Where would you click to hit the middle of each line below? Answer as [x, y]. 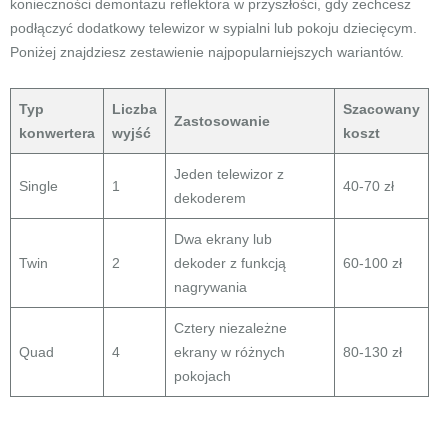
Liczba [134, 109]
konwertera [57, 133]
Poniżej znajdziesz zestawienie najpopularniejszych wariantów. [207, 52]
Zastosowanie [222, 121]
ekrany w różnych [229, 352]
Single [38, 186]
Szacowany [381, 109]
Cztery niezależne [230, 328]
